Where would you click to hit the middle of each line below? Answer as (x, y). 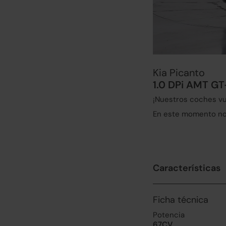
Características (187, 168)
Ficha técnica (181, 200)
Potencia (169, 215)
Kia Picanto (179, 73)
